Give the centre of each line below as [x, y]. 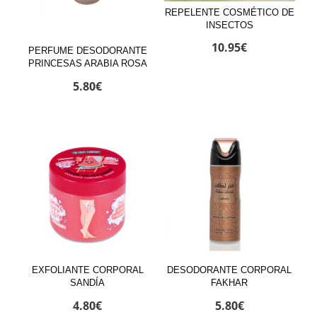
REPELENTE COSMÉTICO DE [229, 12]
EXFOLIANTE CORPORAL [87, 270]
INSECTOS [229, 25]
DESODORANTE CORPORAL [230, 270]
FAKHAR [230, 283]
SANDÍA [88, 283]
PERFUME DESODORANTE [87, 51]
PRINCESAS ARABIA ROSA [87, 63]
